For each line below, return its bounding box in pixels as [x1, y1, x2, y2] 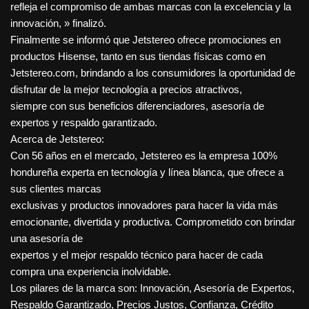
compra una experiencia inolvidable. [10, 266, 171, 278]
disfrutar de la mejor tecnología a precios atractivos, [10, 83, 242, 96]
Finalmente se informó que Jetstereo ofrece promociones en [10, 34, 281, 46]
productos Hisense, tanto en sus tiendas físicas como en [10, 50, 266, 63]
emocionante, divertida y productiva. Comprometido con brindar [10, 216, 295, 228]
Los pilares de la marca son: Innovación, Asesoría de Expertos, [10, 282, 295, 295]
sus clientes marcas [10, 183, 101, 195]
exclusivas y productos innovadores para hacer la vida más [10, 199, 278, 212]
